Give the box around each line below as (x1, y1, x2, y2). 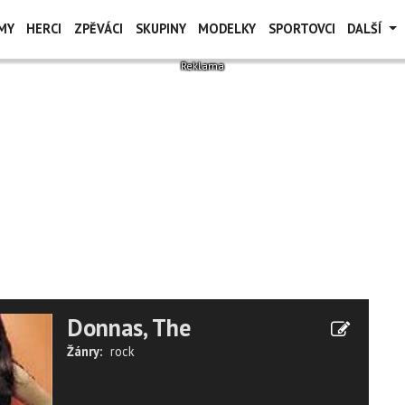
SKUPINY (135, 20, 186, 37)
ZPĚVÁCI (73, 20, 123, 37)
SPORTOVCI (268, 20, 335, 37)
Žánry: (67, 343, 102, 360)
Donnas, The (67, 312, 191, 343)
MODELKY (198, 20, 257, 37)
